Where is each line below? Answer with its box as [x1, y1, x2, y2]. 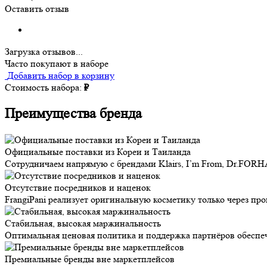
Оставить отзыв [5, 2, 69, 14]
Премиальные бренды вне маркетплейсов [5, 253, 175, 265]
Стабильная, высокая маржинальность [5, 217, 161, 229]
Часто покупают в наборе [5, 57, 108, 69]
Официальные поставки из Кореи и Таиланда [5, 145, 191, 157]
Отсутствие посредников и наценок [5, 181, 151, 193]
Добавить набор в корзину [7, 69, 114, 81]
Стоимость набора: [5, 81, 84, 93]
